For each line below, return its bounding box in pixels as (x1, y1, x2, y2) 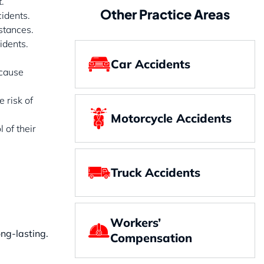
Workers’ (110, 214, 161, 230)
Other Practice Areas (100, 5, 230, 22)
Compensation (110, 230, 192, 245)
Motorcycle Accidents (111, 110, 232, 126)
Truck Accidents (111, 164, 200, 180)
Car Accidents (111, 56, 190, 71)
